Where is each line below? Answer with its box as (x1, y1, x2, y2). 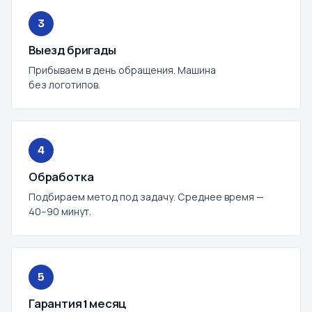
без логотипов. (29, 78, 100, 91)
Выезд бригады (29, 43, 116, 58)
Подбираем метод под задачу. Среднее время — (29, 190, 264, 203)
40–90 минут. (29, 205, 91, 218)
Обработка (29, 170, 94, 185)
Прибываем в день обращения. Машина (29, 63, 216, 77)
